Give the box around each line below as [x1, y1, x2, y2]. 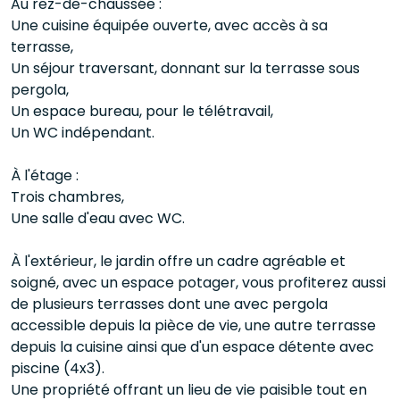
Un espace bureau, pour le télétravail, [11, 101, 273, 121]
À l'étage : [11, 165, 79, 186]
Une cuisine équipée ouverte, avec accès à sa [11, 15, 328, 36]
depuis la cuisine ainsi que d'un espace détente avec [11, 337, 374, 357]
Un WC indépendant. [11, 122, 154, 143]
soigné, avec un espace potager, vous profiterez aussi [11, 272, 386, 293]
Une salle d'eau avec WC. [11, 208, 185, 229]
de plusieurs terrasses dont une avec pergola [11, 294, 328, 314]
